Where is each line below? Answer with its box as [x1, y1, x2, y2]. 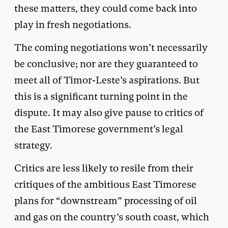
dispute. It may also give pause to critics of [14, 106, 204, 119]
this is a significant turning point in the [14, 90, 188, 103]
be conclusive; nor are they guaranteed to [14, 57, 198, 70]
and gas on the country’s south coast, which [14, 210, 209, 223]
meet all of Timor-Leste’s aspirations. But [14, 73, 199, 87]
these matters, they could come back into [14, 2, 197, 15]
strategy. [14, 138, 52, 152]
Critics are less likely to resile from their [14, 161, 193, 175]
